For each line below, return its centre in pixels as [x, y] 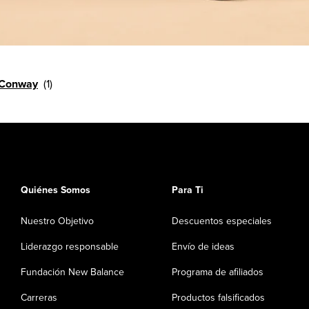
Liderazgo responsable [70, 247]
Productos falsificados [218, 298]
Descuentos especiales [222, 221]
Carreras [39, 298]
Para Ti [188, 190]
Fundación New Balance [72, 272]
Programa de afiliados [218, 272]
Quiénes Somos [56, 190]
